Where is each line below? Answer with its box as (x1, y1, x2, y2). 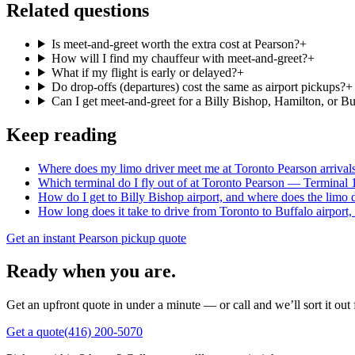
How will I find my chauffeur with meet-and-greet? (51, 51, 307, 65)
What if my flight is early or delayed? (51, 65, 237, 79)
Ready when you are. (6, 261, 176, 282)
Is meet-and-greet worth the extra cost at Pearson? (51, 36, 300, 51)
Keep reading (6, 124, 116, 145)
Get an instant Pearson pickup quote (6, 231, 186, 245)
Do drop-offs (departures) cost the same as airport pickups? (51, 79, 345, 94)
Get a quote (6, 325, 64, 339)
